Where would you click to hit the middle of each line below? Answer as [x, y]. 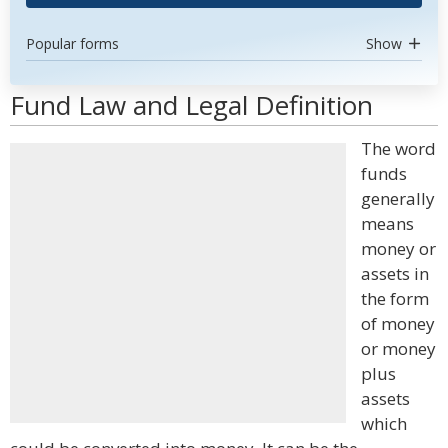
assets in [395, 273]
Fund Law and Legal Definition [191, 105]
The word [398, 148]
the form [395, 298]
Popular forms [72, 43]
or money [398, 348]
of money [398, 323]
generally [398, 198]
